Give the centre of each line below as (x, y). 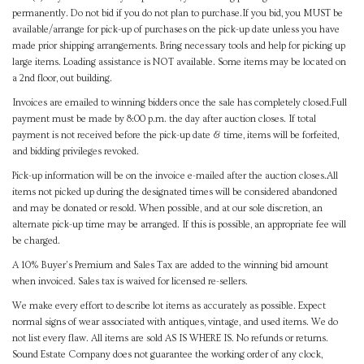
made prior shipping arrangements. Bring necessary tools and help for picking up (179, 46)
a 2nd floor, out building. (62, 79)
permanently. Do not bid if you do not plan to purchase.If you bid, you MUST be (178, 14)
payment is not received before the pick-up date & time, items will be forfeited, (175, 136)
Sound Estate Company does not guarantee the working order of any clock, (167, 355)
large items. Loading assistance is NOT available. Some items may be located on (179, 63)
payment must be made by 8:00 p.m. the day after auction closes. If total (164, 119)
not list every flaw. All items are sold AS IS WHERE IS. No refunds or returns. (170, 339)
